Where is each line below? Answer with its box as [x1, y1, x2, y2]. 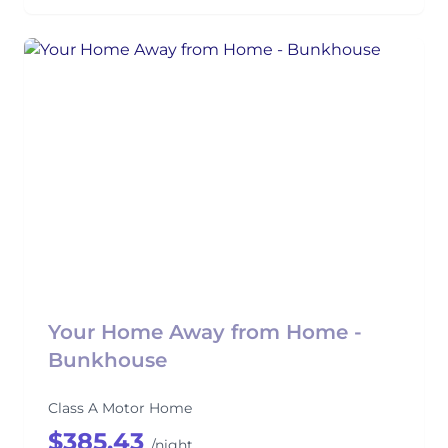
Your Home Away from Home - [48, 320, 362, 344]
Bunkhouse [48, 348, 167, 372]
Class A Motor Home [48, 399, 192, 417]
